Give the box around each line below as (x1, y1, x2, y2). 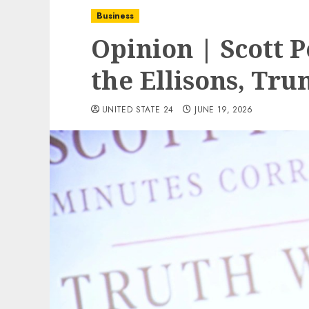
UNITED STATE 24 (102, 103, 174, 116)
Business (97, 10, 134, 22)
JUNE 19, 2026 (195, 103, 253, 116)
